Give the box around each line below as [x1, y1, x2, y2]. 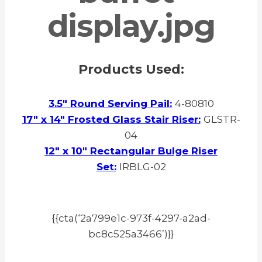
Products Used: [78, 61, 184, 78]
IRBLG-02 [119, 161, 166, 173]
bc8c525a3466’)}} [88, 228, 174, 240]
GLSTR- [203, 113, 240, 126]
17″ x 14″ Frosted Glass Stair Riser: [22, 113, 201, 126]
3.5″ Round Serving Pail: [48, 98, 172, 110]
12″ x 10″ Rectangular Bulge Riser [44, 145, 218, 157]
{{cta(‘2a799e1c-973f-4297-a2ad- [51, 212, 211, 225]
